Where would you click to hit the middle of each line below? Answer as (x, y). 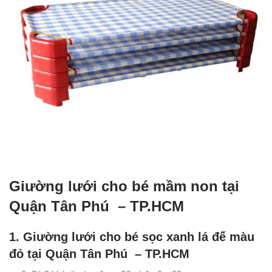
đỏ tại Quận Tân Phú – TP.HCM (99, 254)
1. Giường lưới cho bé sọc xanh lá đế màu (132, 237)
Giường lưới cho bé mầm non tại (124, 186)
